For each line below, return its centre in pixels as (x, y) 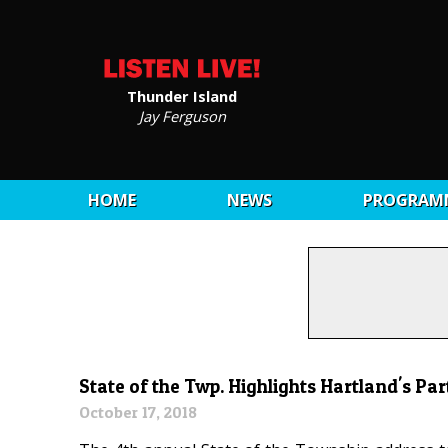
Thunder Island (182, 95)
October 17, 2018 (138, 412)
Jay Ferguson (182, 115)
